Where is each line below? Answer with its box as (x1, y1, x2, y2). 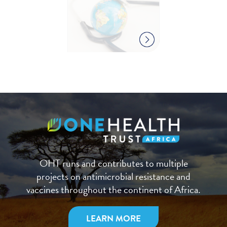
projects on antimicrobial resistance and (36, 169, 191, 184)
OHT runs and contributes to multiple (39, 156, 188, 171)
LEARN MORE (86, 212, 141, 225)
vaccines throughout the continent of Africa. (26, 182, 201, 197)
